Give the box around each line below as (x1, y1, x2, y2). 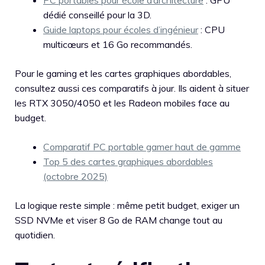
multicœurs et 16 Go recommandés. (43, 38, 192, 50)
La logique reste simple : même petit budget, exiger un (15, 199, 240, 211)
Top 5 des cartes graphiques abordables (43, 155, 213, 167)
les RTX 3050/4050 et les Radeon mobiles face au (15, 96, 230, 109)
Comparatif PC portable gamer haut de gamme (43, 140, 241, 153)
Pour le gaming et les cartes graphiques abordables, (15, 67, 231, 79)
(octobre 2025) (43, 170, 108, 182)
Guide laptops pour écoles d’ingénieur (43, 23, 198, 35)
